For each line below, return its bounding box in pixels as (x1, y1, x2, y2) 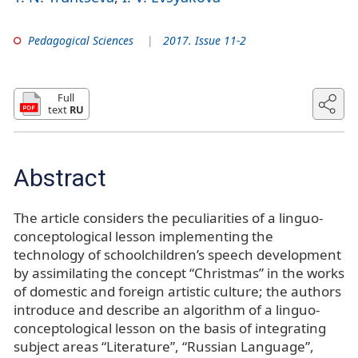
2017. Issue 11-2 (163, 32, 247, 48)
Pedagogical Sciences (27, 32, 133, 48)
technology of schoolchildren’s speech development (14, 245, 341, 265)
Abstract (14, 164, 106, 192)
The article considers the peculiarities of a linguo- (14, 209, 323, 228)
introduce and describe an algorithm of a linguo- (14, 300, 320, 320)
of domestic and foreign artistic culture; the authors (14, 282, 341, 301)
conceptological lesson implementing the (14, 227, 273, 246)
